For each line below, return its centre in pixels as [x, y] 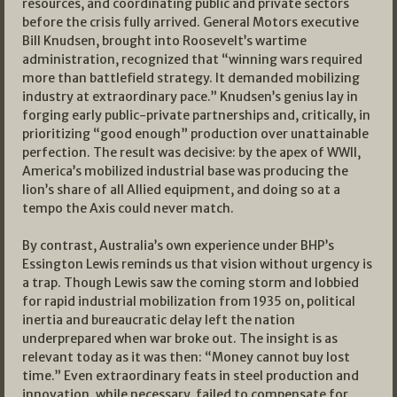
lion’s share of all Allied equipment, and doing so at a [181, 190]
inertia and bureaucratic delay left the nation [159, 320]
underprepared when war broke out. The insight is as [180, 339]
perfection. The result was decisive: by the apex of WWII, [191, 153]
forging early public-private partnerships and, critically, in [196, 116]
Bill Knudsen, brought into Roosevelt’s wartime [164, 41]
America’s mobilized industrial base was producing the [185, 171]
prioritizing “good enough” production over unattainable [195, 134]
